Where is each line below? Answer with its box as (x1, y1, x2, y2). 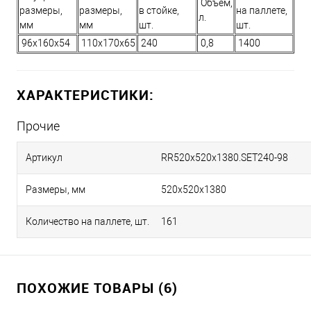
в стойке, (139, 5, 179, 17)
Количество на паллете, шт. (26, 216, 149, 228)
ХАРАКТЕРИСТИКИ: (17, 85, 154, 105)
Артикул (26, 152, 62, 164)
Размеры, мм (26, 184, 85, 196)
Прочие (17, 119, 60, 134)
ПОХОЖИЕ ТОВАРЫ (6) (17, 278, 178, 298)
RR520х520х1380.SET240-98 (161, 152, 288, 164)
